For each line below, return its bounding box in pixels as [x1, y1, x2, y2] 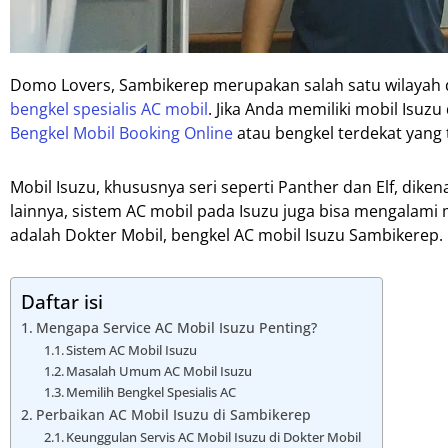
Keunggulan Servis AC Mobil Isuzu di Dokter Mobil [66, 427, 362, 446]
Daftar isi [21, 288, 103, 316]
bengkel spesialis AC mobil [10, 97, 208, 120]
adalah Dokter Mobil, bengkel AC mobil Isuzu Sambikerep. [10, 223, 443, 246]
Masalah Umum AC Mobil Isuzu [66, 361, 253, 380]
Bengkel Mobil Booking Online [10, 121, 233, 144]
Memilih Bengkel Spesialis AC [66, 382, 237, 401]
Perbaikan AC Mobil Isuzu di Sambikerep [35, 404, 311, 424]
